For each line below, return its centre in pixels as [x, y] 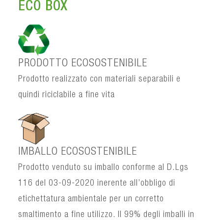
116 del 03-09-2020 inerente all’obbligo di [97, 183]
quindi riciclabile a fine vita [67, 95]
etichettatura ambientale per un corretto [91, 199]
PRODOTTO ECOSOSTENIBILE [83, 64]
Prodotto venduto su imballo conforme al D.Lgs [104, 168]
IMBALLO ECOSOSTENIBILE [78, 152]
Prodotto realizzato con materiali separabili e [100, 79]
